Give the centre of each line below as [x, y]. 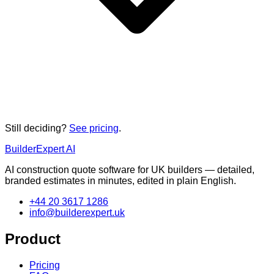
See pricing [94, 128]
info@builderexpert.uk [77, 213]
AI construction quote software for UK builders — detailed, [130, 170]
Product [33, 239]
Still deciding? [36, 128]
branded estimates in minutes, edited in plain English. [120, 181]
